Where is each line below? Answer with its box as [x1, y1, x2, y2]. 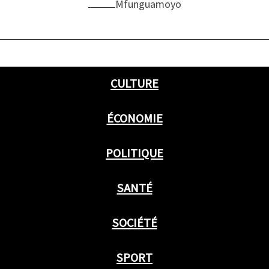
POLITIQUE [106, 145, 163, 162]
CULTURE [110, 76, 159, 92]
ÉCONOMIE [106, 110, 163, 127]
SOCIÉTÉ [112, 215, 157, 231]
